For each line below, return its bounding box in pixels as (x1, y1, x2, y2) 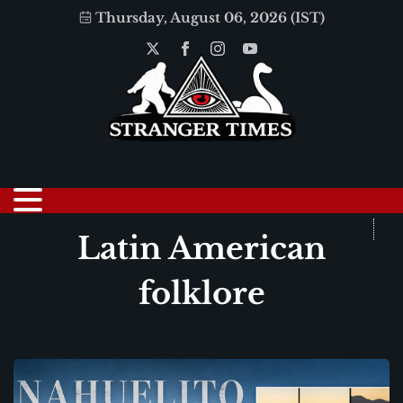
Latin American (77, 229, 326, 267)
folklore (138, 274, 265, 312)
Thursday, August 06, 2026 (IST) (94, 9, 325, 26)
